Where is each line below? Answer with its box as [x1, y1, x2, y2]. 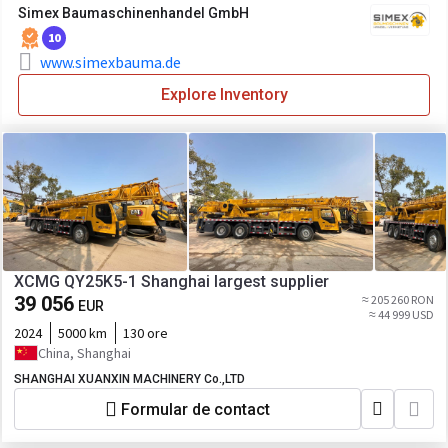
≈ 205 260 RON [362, 292, 434, 307]
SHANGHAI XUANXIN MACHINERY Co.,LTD [14, 372, 245, 386]
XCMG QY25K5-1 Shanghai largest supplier [141, 272, 329, 291]
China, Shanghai [38, 344, 131, 362]
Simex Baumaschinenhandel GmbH [18, 5, 249, 21]
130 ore [123, 324, 168, 342]
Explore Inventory [160, 85, 288, 104]
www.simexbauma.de [40, 52, 181, 72]
